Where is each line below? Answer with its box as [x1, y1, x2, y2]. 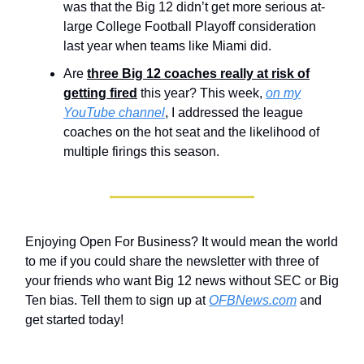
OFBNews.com [209, 293, 297, 308]
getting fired [63, 86, 137, 101]
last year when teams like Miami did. [63, 39, 271, 54]
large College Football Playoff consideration [63, 19, 316, 34]
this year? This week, [137, 86, 266, 101]
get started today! [25, 313, 123, 327]
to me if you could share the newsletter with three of [25, 254, 318, 269]
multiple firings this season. [63, 145, 219, 159]
